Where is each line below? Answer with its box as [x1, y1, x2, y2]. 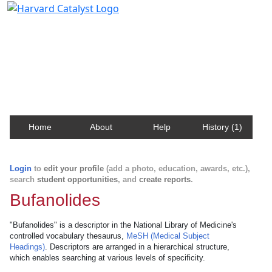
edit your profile [44, 164, 104, 173]
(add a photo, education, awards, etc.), [104, 164, 250, 173]
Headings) [10, 242, 45, 251]
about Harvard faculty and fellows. [15, 50, 173, 64]
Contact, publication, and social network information [15, 38, 257, 52]
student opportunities [37, 175, 118, 184]
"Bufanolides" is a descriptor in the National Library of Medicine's [10, 220, 237, 229]
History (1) [202, 122, 242, 132]
